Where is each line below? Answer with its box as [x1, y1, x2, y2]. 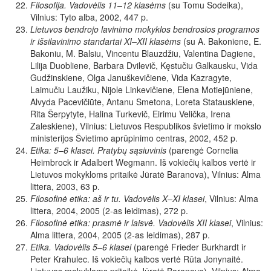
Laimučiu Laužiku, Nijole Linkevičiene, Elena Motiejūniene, [30, 83, 253, 96]
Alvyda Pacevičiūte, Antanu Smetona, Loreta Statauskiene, [30, 96, 255, 108]
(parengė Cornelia [166, 144, 238, 157]
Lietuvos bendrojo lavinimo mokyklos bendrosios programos [30, 23, 260, 36]
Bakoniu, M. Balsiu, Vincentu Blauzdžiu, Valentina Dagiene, [30, 47, 255, 60]
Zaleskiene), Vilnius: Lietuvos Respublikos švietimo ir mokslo [30, 120, 261, 132]
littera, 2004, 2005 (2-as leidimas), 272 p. [30, 204, 188, 217]
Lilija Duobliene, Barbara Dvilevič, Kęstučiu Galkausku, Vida [30, 59, 258, 72]
